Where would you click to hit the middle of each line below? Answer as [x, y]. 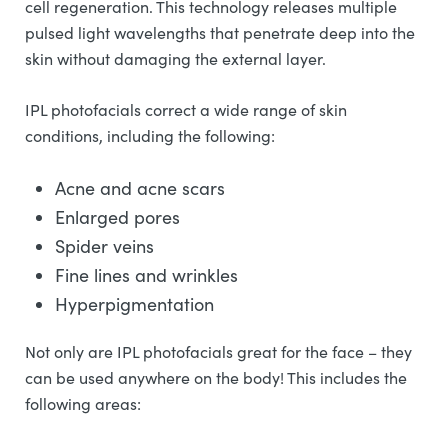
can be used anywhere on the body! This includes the [216, 377]
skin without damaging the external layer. [177, 58]
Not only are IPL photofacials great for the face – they [218, 351]
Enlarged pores [120, 217]
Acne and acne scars [142, 188]
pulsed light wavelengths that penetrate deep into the [220, 32]
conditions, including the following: [152, 135]
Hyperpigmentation [137, 304]
